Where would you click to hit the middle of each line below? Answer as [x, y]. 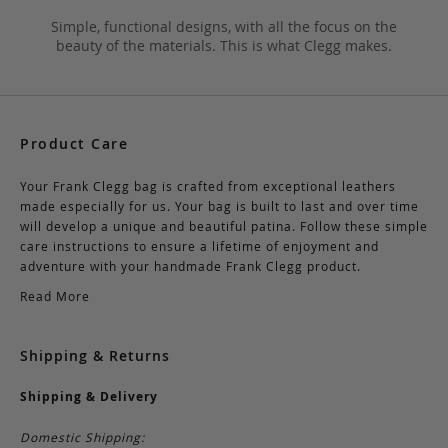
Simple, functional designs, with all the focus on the [224, 26]
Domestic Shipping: [82, 436]
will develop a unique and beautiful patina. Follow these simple [224, 225]
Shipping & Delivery [89, 396]
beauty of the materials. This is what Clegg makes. [224, 45]
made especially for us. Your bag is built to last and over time [219, 205]
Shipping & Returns [95, 355]
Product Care [74, 143]
